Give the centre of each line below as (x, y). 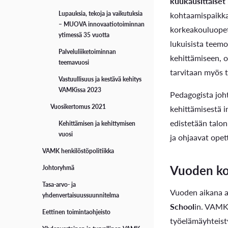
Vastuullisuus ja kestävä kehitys (100, 79)
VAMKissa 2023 (80, 90)
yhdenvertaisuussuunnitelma (81, 195)
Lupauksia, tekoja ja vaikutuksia (101, 14)
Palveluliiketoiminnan (88, 52)
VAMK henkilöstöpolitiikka (78, 151)
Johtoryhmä (59, 168)
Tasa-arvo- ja (59, 185)
